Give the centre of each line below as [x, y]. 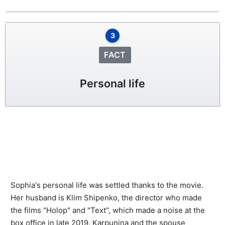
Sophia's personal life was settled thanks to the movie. [107, 185]
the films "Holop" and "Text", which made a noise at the [108, 210]
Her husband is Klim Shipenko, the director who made [106, 197]
